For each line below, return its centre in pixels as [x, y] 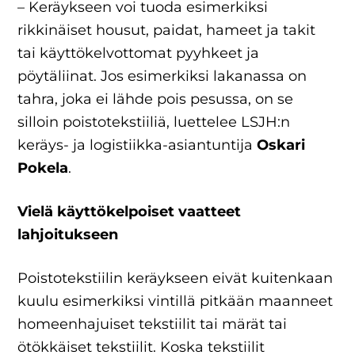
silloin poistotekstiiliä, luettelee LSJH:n [154, 122]
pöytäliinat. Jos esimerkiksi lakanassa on [162, 76]
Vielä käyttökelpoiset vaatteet [130, 212]
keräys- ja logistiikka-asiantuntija [137, 145]
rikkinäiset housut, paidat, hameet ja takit [167, 30]
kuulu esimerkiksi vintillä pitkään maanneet [176, 301]
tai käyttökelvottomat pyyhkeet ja [139, 53]
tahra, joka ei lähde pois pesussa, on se [156, 99]
